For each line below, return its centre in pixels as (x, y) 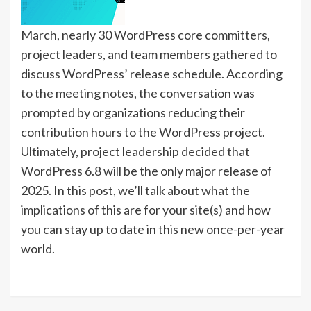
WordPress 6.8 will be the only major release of (146, 171)
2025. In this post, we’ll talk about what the (135, 190)
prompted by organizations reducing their (133, 112)
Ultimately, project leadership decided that (135, 151)
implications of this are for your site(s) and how (146, 210)
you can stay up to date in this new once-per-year (153, 229)
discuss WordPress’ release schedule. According (152, 74)
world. (38, 249)
